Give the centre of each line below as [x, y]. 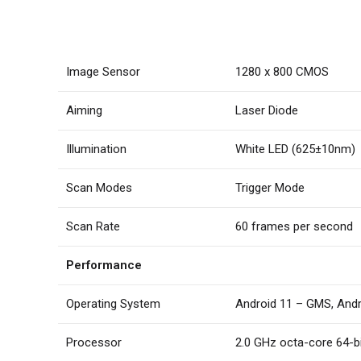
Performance [104, 265]
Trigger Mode [270, 188]
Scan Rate [93, 226]
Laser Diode [267, 110]
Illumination [96, 149]
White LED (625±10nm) [295, 149]
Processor [94, 342]
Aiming [84, 110]
